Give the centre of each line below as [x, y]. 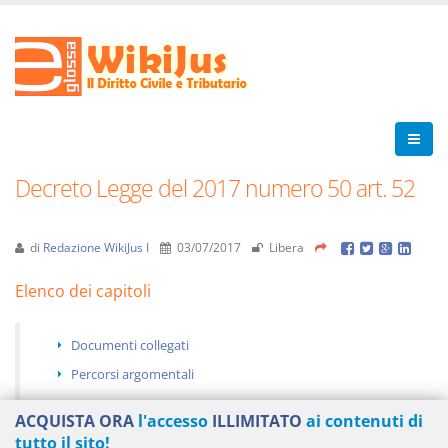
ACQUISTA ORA [74, 421]
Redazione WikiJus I [96, 247]
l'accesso [173, 421]
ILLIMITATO [257, 421]
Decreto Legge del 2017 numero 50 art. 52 [215, 188]
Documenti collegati [130, 345]
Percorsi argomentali [132, 374]
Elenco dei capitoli [83, 291]
